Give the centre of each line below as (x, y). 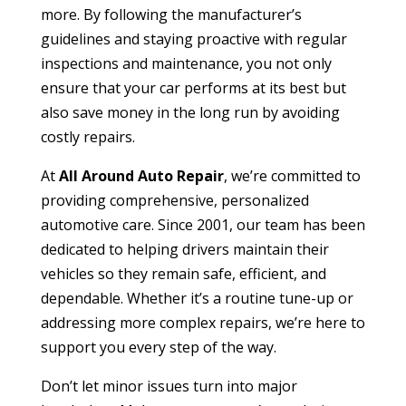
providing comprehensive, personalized (174, 200)
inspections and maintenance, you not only (186, 63)
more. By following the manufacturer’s (171, 14)
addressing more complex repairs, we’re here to (203, 322)
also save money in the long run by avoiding (190, 112)
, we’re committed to (292, 175)
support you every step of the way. (158, 347)
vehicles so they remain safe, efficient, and (183, 273)
